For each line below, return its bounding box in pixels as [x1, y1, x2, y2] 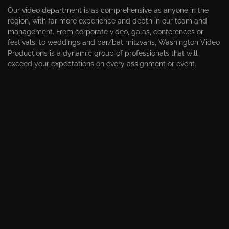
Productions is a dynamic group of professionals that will [8, 49, 198, 57]
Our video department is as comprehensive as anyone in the [8, 6, 209, 14]
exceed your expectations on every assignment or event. [8, 59, 196, 68]
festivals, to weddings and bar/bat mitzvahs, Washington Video [8, 38, 220, 47]
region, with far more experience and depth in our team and [8, 16, 207, 25]
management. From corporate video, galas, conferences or [8, 27, 203, 36]
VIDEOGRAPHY [87, 102, 142, 111]
